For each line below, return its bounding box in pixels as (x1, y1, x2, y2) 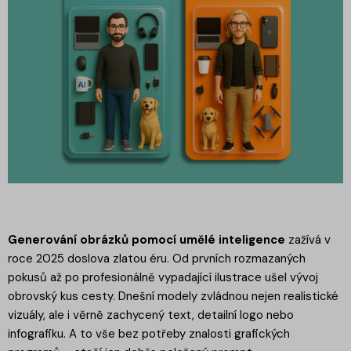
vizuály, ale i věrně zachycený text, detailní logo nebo (8, 307, 294, 324)
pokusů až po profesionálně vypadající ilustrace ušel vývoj (8, 270, 318, 286)
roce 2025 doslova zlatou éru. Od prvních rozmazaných (8, 251, 306, 267)
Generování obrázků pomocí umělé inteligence (8, 232, 285, 248)
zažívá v (285, 232, 331, 248)
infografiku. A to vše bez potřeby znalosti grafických (8, 326, 290, 342)
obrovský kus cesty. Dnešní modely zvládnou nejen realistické (8, 288, 338, 305)
